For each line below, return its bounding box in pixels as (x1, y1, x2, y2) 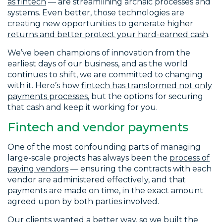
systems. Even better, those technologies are (7, 8, 184, 18)
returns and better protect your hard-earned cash (7, 30, 208, 40)
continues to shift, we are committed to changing (7, 70, 203, 80)
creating (7, 19, 43, 29)
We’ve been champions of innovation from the (7, 48, 190, 58)
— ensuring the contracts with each (68, 164, 212, 174)
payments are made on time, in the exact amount (7, 186, 203, 196)
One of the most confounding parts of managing (7, 142, 201, 152)
